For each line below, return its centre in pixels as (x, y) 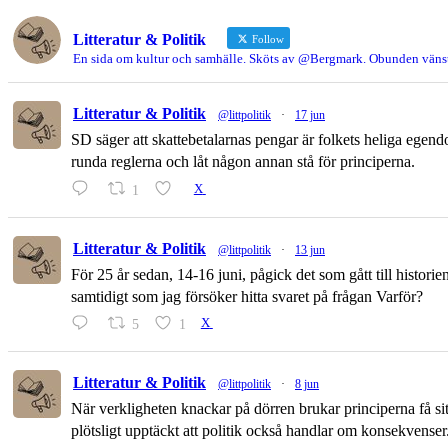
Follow (266, 39)
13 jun (310, 249)
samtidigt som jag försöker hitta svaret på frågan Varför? (247, 296)
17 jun (310, 115)
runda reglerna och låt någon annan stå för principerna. (243, 162)
